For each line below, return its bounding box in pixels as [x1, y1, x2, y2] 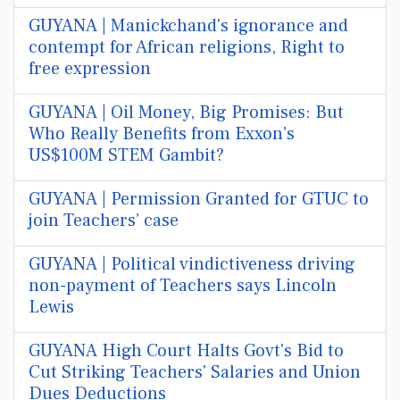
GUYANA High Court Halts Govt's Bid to [29, 339, 344, 362]
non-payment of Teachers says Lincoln [29, 274, 337, 297]
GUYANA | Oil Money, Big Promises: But [29, 101, 344, 124]
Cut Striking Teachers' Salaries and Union [29, 361, 361, 384]
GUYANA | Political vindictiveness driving [29, 253, 355, 276]
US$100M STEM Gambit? [29, 144, 224, 167]
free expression [29, 57, 151, 80]
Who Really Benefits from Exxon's [29, 122, 295, 146]
